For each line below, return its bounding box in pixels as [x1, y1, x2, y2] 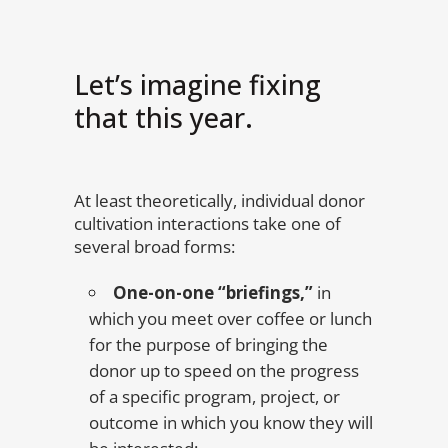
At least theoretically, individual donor [74, 189, 365, 212]
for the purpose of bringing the [89, 333, 328, 356]
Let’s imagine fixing [74, 66, 321, 103]
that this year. [74, 99, 253, 136]
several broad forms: [74, 235, 235, 258]
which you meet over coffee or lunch [89, 307, 372, 330]
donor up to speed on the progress [89, 359, 359, 382]
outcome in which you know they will [89, 411, 373, 434]
